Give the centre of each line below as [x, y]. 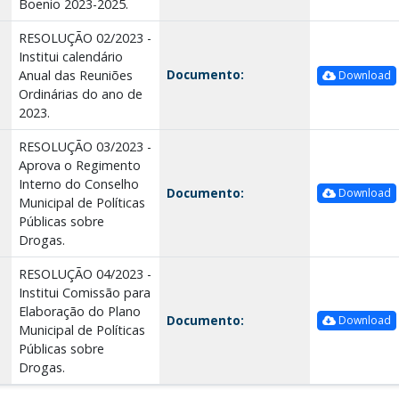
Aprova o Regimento [79, 165]
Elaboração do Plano [79, 311]
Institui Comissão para [84, 292]
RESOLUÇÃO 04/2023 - [85, 273]
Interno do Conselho [78, 183]
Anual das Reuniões [75, 75]
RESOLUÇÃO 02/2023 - [85, 37]
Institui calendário [70, 56]
